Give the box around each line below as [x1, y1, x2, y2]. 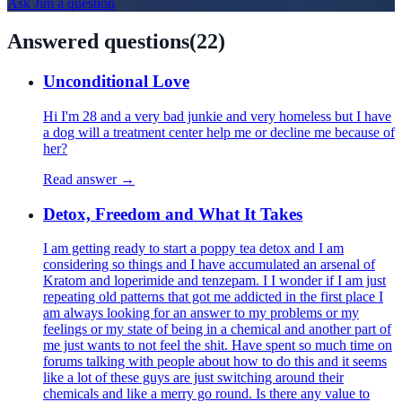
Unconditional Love [43, 72, 189, 92]
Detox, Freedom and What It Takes [43, 204, 302, 223]
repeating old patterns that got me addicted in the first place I [43, 289, 383, 305]
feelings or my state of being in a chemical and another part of [43, 321, 391, 337]
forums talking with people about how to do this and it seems [43, 354, 387, 370]
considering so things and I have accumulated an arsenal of [43, 257, 375, 273]
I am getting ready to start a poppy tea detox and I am [43, 240, 344, 257]
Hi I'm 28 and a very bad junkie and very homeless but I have [43, 108, 391, 124]
